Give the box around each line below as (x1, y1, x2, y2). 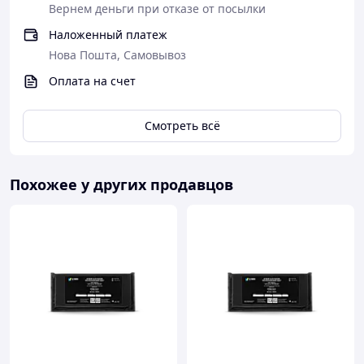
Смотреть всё (144, 118, 220, 133)
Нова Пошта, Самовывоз (49, 47, 186, 63)
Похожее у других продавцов (10, 175, 233, 194)
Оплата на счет (49, 73, 136, 89)
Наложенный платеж (49, 27, 167, 42)
